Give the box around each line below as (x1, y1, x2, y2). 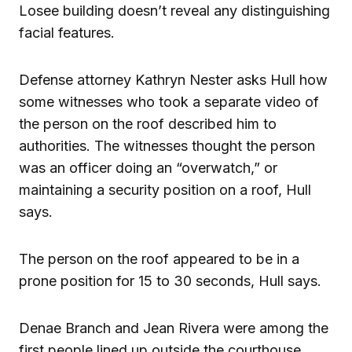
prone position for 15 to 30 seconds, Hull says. (19, 272, 321, 289)
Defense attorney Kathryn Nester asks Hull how (19, 71, 328, 88)
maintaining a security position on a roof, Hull (19, 181, 311, 198)
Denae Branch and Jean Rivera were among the (19, 319, 328, 336)
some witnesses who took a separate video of (19, 93, 319, 110)
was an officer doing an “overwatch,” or (19, 159, 277, 176)
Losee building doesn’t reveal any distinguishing (19, 2, 330, 19)
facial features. (19, 24, 115, 41)
